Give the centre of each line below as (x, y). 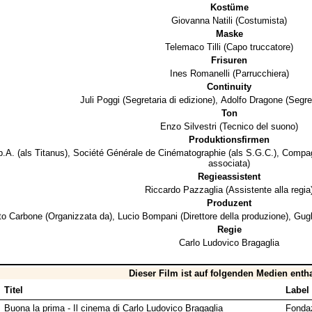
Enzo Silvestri (188, 127)
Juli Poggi (100, 100)
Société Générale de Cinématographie (149, 153)
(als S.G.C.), (253, 153)
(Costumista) (260, 21)
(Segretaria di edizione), (170, 100)
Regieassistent (229, 177)
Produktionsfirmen (229, 140)
